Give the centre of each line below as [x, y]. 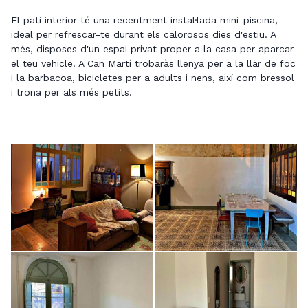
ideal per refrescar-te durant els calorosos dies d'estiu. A [143, 35]
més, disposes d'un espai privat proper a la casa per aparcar [152, 49]
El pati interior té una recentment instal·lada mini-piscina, [144, 20]
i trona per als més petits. [71, 92]
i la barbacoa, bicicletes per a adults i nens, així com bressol [153, 78]
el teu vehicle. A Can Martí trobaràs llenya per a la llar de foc [153, 64]
